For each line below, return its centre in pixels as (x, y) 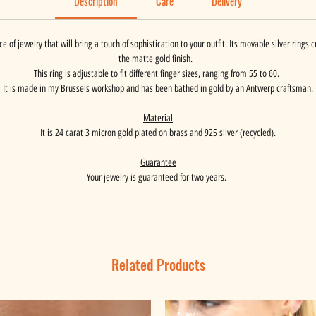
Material (158, 119)
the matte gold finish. (158, 59)
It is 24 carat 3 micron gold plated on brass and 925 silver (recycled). (158, 133)
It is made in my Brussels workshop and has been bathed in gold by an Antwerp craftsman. (158, 89)
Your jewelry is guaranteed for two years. (158, 178)
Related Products (158, 265)
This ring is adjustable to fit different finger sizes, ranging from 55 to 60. (158, 74)
